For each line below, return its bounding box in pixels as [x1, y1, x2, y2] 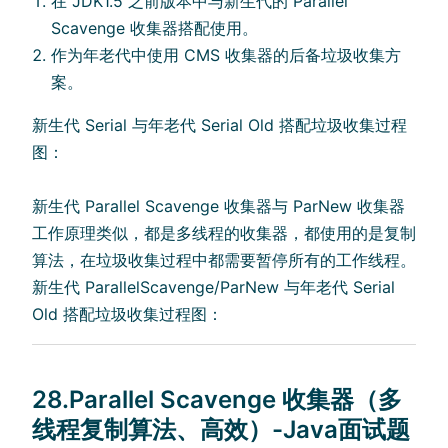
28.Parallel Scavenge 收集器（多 [32, 385, 402, 415]
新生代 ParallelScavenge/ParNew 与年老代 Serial [32, 277, 395, 298]
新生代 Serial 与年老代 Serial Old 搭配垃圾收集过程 [32, 115, 407, 136]
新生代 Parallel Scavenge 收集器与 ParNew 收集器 [32, 196, 405, 217]
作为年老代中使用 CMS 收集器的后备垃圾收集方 [51, 45, 402, 66]
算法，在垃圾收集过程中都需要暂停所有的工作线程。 [32, 250, 416, 271]
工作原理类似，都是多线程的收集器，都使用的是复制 [32, 223, 416, 244]
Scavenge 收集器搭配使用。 [51, 18, 259, 39]
